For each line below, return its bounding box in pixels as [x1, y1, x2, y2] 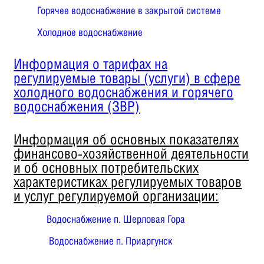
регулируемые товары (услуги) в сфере [14, 69, 241, 86]
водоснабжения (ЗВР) [14, 97, 140, 114]
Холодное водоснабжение [37, 25, 143, 38]
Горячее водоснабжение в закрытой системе [37, 4, 222, 16]
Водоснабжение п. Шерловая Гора [47, 212, 186, 225]
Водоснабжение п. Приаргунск [49, 234, 173, 247]
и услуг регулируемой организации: [14, 187, 219, 204]
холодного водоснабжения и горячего [14, 83, 234, 100]
